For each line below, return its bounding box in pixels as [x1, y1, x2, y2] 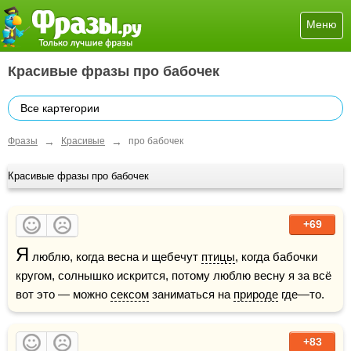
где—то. [278, 287, 324, 301]
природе [233, 287, 278, 301]
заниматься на [149, 287, 233, 301]
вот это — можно [16, 287, 110, 301]
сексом [110, 287, 149, 301]
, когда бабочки [235, 249, 317, 263]
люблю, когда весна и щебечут [29, 249, 201, 263]
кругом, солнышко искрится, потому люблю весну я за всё [16, 268, 331, 282]
